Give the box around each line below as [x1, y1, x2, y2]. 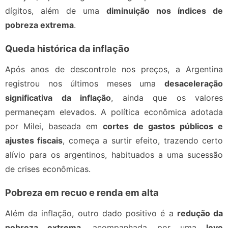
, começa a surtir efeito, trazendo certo [63, 135, 223, 146]
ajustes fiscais [5, 135, 63, 146]
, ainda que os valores [111, 93, 223, 103]
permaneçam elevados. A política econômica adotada [5, 107, 223, 118]
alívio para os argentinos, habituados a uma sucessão [5, 150, 223, 160]
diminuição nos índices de [106, 6, 223, 16]
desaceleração [164, 78, 223, 89]
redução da [177, 208, 223, 219]
